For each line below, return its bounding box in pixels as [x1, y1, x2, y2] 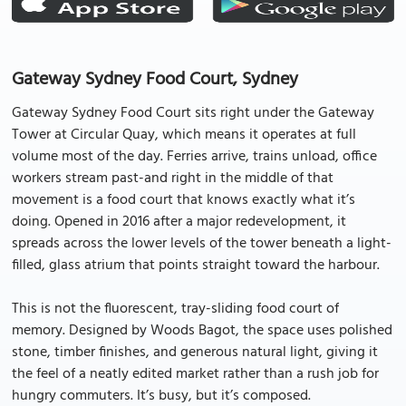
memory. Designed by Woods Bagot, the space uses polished [12, 319, 392, 343]
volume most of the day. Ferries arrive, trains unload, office [12, 145, 377, 169]
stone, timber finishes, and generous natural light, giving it [12, 341, 378, 364]
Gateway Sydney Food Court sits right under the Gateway [12, 101, 374, 125]
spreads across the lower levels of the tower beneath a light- [12, 232, 391, 256]
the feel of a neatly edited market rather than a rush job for [12, 362, 379, 386]
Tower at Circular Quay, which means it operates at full [12, 123, 356, 147]
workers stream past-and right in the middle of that [12, 167, 333, 190]
